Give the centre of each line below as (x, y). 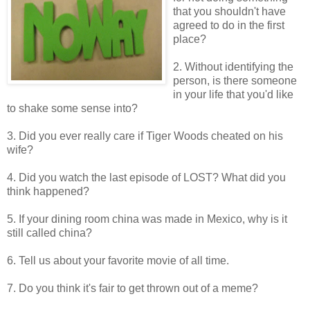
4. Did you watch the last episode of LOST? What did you (146, 178)
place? (190, 39)
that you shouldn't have (229, 12)
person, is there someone (235, 81)
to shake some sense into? (72, 109)
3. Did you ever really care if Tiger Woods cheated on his (145, 136)
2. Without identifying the (233, 67)
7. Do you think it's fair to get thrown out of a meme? (133, 289)
